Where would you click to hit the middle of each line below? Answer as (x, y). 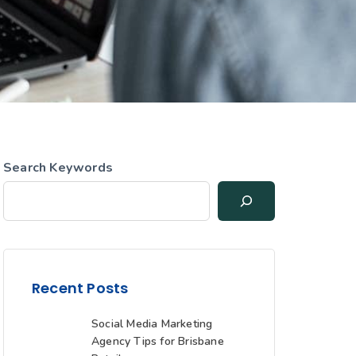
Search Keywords (58, 167)
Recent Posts (80, 288)
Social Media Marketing (152, 323)
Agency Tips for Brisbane (158, 341)
